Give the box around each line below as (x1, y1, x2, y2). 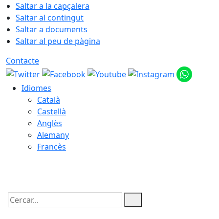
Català (37, 94, 60, 105)
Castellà (37, 106, 66, 117)
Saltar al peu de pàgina (16, 36, 100, 46)
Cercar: (5, 203, 32, 214)
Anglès (37, 118, 62, 129)
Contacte (6, 55, 39, 66)
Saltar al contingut (16, 12, 84, 23)
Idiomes (22, 83, 51, 93)
